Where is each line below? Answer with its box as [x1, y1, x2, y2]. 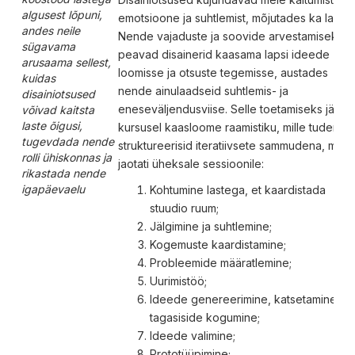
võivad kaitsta [21, 102, 94, 116]
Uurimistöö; [149, 273, 207, 288]
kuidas [21, 71, 55, 85]
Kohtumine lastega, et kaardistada [149, 182, 326, 197]
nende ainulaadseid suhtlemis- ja [117, 83, 288, 97]
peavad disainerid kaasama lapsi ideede [117, 47, 330, 61]
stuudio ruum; [149, 200, 219, 215]
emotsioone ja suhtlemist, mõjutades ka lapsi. [117, 10, 351, 25]
